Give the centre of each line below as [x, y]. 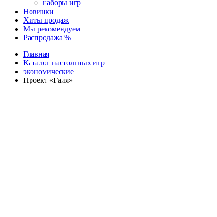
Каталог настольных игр [64, 63]
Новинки [39, 11]
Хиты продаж [46, 20]
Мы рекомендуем [52, 29]
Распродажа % [47, 38]
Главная [36, 54]
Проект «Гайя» [48, 80]
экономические [48, 71]
